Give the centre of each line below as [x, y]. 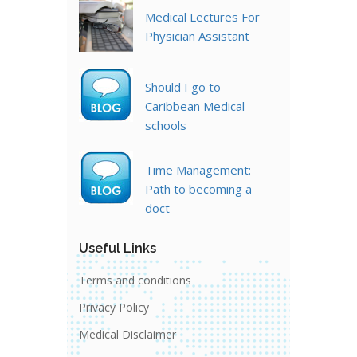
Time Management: [198, 169]
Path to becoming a [198, 188]
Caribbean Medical [195, 106]
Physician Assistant [197, 35]
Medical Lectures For [202, 16]
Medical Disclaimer [127, 334]
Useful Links [118, 248]
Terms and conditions [135, 280]
